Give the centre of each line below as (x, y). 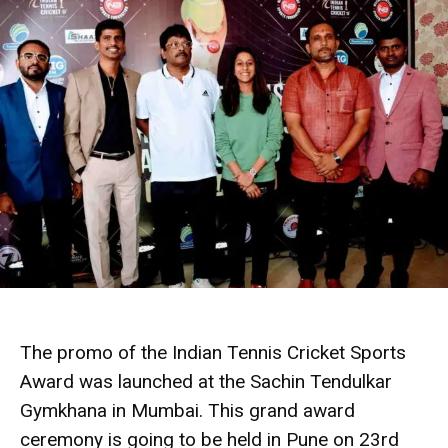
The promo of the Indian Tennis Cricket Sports (213, 352)
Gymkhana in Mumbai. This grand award (187, 410)
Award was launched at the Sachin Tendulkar (206, 381)
